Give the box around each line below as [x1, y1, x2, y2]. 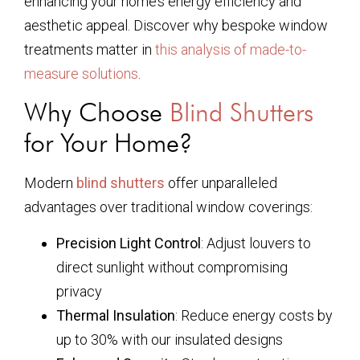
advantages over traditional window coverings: [24, 198, 313, 216]
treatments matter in [24, 41, 155, 58]
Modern [24, 174, 76, 192]
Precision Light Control [56, 234, 201, 252]
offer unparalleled [165, 174, 277, 192]
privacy [56, 282, 102, 300]
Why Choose [24, 96, 170, 129]
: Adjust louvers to [201, 234, 311, 252]
